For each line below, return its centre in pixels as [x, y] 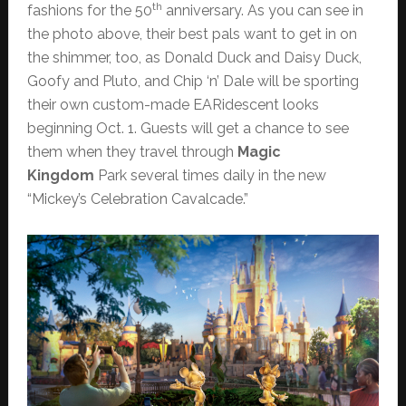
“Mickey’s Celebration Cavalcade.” [137, 198]
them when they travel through [132, 151]
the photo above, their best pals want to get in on [192, 34]
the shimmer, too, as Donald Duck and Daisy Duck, [194, 57]
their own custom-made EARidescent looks [173, 104]
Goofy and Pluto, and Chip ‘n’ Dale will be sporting [193, 81]
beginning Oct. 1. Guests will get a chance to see [188, 128]
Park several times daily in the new [210, 175]
